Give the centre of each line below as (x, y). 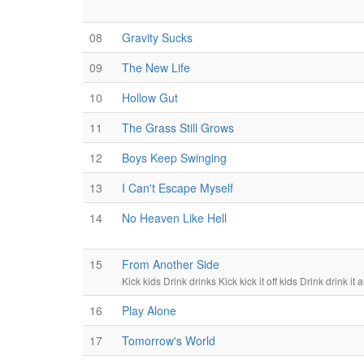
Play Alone (149, 310)
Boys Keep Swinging (174, 158)
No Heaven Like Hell (174, 218)
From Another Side (171, 264)
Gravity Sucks (157, 37)
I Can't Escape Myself (178, 188)
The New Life (156, 67)
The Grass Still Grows (178, 128)
